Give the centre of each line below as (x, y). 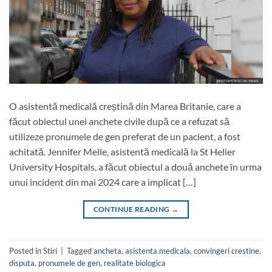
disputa (22, 263)
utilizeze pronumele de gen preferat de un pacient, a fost (125, 136)
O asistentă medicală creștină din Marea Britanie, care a (125, 106)
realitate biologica (135, 263)
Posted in (26, 251)
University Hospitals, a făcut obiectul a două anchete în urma (135, 166)
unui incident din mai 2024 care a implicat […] (103, 182)
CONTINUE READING (132, 209)
